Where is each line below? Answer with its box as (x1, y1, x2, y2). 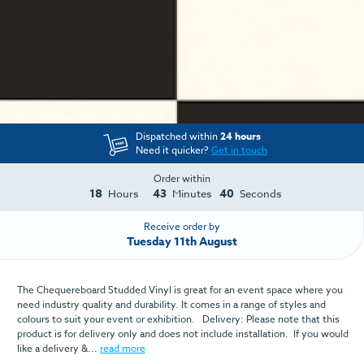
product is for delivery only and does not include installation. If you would (17, 326, 349, 340)
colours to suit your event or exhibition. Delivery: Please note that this (17, 311, 340, 326)
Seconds (239, 186, 281, 201)
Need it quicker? (135, 143, 211, 158)
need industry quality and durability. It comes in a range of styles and (17, 297, 326, 311)
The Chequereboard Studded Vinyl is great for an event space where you (17, 282, 343, 297)
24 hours (219, 129, 261, 144)
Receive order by (143, 219, 220, 234)
